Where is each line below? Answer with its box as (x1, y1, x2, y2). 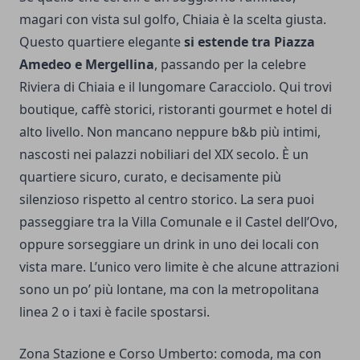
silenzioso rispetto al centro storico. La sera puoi (19, 190, 314, 208)
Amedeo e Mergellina (19, 55, 154, 73)
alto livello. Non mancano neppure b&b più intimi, (19, 122, 321, 141)
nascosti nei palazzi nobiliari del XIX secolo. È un (19, 145, 309, 163)
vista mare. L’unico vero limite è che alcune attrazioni (19, 257, 339, 276)
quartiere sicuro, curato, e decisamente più (19, 167, 281, 186)
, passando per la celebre (154, 55, 306, 73)
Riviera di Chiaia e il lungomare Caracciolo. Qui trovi (19, 77, 332, 96)
